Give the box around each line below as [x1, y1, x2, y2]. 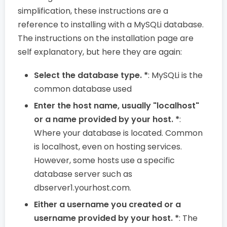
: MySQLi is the [148, 69, 203, 81]
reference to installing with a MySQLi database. [18, 18, 204, 30]
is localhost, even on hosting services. [34, 140, 182, 153]
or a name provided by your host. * [34, 113, 179, 125]
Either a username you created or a [34, 198, 181, 210]
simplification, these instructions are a [18, 5, 168, 17]
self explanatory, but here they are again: [18, 46, 182, 58]
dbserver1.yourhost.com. [34, 181, 131, 194]
